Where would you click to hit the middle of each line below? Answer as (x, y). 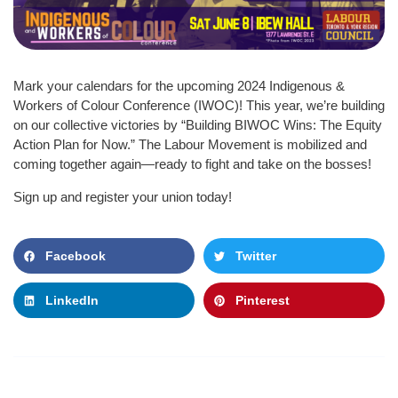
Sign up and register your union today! (123, 197)
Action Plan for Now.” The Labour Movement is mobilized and (190, 145)
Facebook (76, 256)
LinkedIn (72, 301)
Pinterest (263, 301)
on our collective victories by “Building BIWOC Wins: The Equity (198, 125)
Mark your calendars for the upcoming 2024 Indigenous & (179, 86)
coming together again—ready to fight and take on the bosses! (192, 164)
